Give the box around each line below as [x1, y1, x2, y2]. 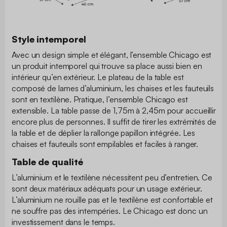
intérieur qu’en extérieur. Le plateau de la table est [12, 72, 184, 83]
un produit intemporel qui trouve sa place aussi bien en [12, 61, 202, 71]
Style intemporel [12, 33, 86, 45]
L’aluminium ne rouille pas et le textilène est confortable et [12, 195, 213, 205]
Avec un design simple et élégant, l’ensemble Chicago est [12, 50, 212, 60]
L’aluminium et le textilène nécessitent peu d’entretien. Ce [12, 172, 213, 183]
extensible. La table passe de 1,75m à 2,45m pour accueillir [12, 105, 216, 116]
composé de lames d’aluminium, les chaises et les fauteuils [12, 83, 214, 94]
